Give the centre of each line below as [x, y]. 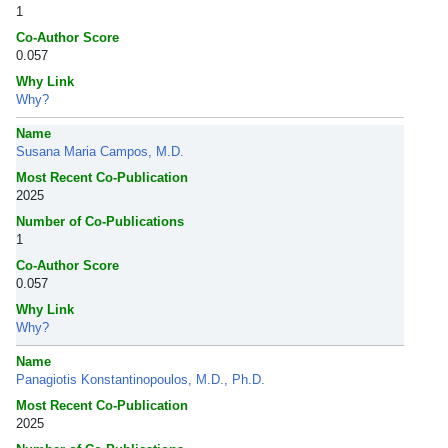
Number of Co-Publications [100, 221]
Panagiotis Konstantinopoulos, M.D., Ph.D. [140, 379]
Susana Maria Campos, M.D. [100, 151]
